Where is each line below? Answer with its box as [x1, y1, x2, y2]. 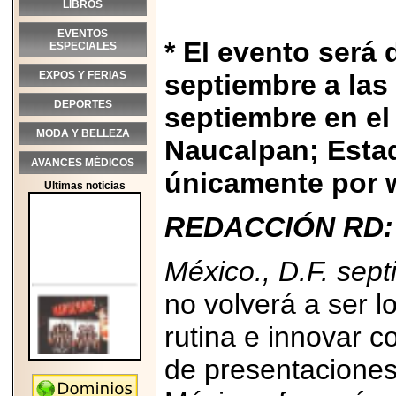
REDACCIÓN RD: [164, 211, 393, 243]
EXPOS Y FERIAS [39, 69, 126, 81]
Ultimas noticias [44, 179, 126, 192]
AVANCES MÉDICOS [31, 156, 134, 169]
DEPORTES [53, 98, 112, 110]
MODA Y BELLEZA [35, 127, 130, 140]
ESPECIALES [49, 40, 117, 52]
